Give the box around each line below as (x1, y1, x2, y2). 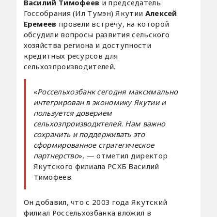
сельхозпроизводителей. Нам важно (33, 118, 166, 128)
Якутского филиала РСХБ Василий (33, 161, 159, 171)
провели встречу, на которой (56, 18, 170, 29)
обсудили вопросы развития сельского (23, 29, 170, 39)
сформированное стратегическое (33, 139, 155, 150)
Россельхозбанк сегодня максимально (37, 86, 178, 96)
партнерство (33, 150, 78, 160)
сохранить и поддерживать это (33, 129, 145, 139)
